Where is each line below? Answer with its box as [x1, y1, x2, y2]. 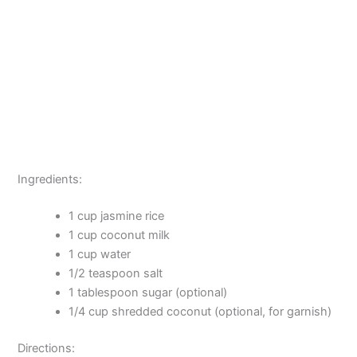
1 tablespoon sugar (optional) [69, 285, 228, 300]
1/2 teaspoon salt [69, 266, 163, 281]
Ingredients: [18, 172, 83, 187]
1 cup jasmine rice [69, 209, 165, 224]
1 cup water [69, 247, 131, 262]
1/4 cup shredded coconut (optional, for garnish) [69, 304, 332, 320]
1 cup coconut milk [69, 228, 171, 243]
